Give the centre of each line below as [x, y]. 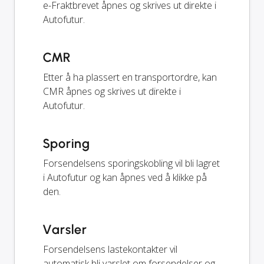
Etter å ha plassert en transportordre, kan [130, 77]
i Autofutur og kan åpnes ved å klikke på [125, 177]
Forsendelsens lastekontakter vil [110, 249]
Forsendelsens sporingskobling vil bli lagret [131, 163]
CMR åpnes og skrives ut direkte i [112, 91]
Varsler [65, 229]
